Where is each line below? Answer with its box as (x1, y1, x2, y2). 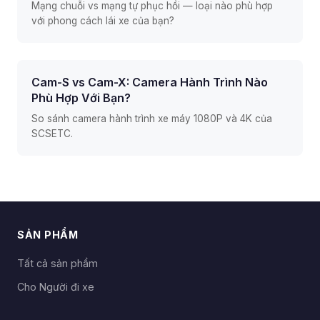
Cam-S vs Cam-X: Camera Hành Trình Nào (31, 75, 268, 89)
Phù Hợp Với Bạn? (31, 91, 131, 105)
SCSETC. (31, 128, 73, 139)
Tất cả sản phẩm (17, 257, 98, 269)
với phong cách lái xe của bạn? (31, 15, 174, 26)
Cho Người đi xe (17, 281, 94, 293)
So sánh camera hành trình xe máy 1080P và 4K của (31, 113, 272, 124)
